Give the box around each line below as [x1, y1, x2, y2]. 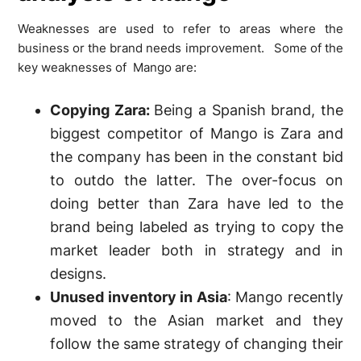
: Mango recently [226, 288, 343, 305]
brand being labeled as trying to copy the [50, 218, 343, 235]
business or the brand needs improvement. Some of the [18, 39, 343, 56]
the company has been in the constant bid [50, 147, 343, 165]
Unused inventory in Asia [50, 288, 227, 305]
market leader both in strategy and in [50, 241, 343, 259]
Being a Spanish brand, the [154, 101, 343, 118]
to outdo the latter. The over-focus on [50, 171, 343, 189]
